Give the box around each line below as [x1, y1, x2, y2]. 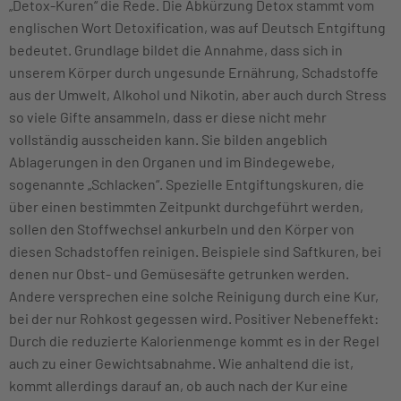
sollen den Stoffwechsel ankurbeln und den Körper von [9, 219, 354, 237]
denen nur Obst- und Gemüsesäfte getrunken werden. [9, 264, 349, 282]
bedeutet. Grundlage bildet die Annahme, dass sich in [9, 40, 343, 58]
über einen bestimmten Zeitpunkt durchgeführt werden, [9, 197, 363, 215]
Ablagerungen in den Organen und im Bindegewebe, [9, 152, 335, 170]
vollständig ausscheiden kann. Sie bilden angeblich [9, 130, 328, 148]
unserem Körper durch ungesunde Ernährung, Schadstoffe [9, 63, 379, 81]
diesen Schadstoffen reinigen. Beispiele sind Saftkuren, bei [9, 242, 381, 260]
